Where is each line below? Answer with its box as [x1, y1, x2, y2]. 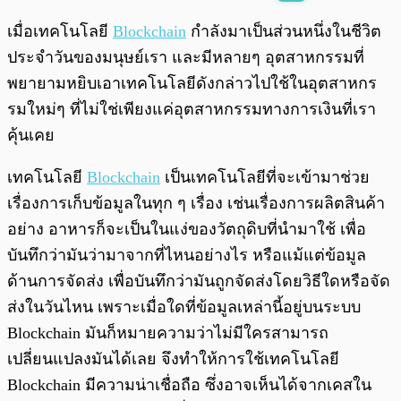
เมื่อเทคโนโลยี [7, 22, 113, 41]
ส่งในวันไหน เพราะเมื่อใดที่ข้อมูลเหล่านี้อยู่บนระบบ [7, 298, 361, 317]
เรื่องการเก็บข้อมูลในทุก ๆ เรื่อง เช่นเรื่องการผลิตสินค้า [7, 194, 385, 213]
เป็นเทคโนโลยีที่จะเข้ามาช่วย [160, 168, 370, 187]
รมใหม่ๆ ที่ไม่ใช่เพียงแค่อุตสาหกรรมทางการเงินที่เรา [7, 100, 376, 119]
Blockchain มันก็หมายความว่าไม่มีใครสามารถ [7, 324, 328, 343]
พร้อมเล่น [52, 17, 93, 29]
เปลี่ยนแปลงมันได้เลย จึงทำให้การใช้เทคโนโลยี [7, 350, 339, 369]
